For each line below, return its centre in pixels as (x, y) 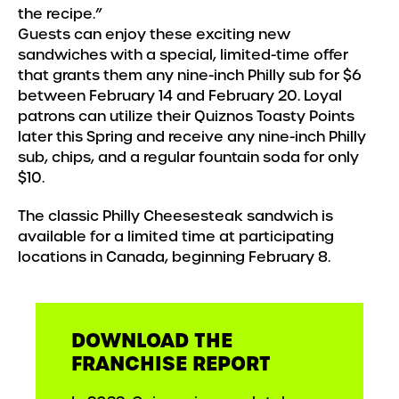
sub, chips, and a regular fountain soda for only (188, 157)
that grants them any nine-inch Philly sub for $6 (190, 75)
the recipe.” (60, 14)
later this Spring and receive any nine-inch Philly (192, 137)
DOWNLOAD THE (152, 341)
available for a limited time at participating (176, 236)
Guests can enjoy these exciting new (154, 34)
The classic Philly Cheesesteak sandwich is (175, 216)
